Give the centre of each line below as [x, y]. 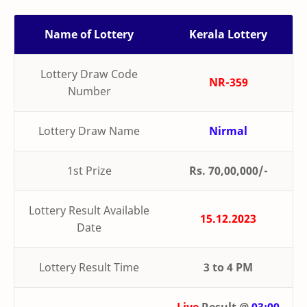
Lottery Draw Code [89, 74]
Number [89, 91]
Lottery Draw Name [89, 131]
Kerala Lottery [228, 35]
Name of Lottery [89, 35]
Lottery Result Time [89, 268]
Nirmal [228, 131]
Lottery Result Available [89, 211]
